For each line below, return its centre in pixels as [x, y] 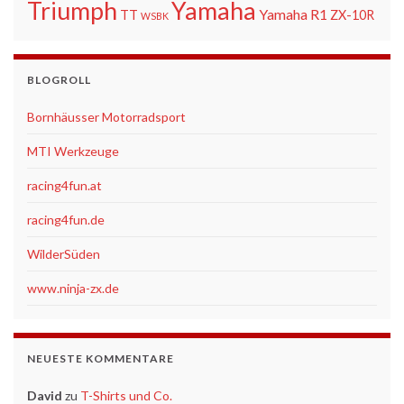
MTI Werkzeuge [73, 151]
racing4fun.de [66, 219]
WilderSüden [64, 253]
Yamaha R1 [293, 14]
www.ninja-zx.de [73, 288]
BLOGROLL [59, 79]
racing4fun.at [64, 185]
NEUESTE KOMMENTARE [101, 358]
